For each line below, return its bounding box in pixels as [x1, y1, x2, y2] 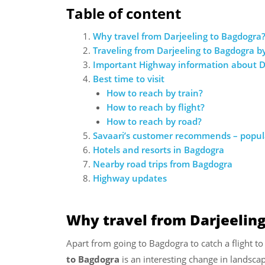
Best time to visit [93, 72, 164, 85]
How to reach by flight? [106, 101, 205, 113]
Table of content [66, 3, 181, 23]
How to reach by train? [106, 86, 203, 99]
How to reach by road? [106, 115, 202, 127]
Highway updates [93, 172, 167, 184]
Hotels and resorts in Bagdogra [93, 143, 224, 156]
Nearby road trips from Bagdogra [93, 157, 232, 170]
